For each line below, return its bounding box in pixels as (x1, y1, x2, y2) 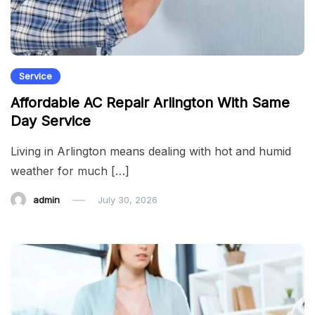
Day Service (11, 112, 91, 129)
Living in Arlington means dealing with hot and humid (11, 143, 291, 158)
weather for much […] (11, 163, 129, 178)
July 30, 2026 (98, 193, 157, 205)
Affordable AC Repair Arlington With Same (11, 94, 290, 111)
